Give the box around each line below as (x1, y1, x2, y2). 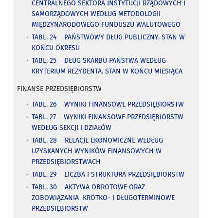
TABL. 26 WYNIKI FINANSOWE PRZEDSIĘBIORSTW (32, 100, 184, 109)
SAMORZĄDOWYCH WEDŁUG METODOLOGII (32, 9, 161, 18)
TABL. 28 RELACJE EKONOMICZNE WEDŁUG (32, 136, 163, 145)
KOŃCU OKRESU (32, 43, 80, 52)
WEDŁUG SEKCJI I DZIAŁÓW (32, 123, 112, 132)
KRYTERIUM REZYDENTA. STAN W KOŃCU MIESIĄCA (32, 67, 183, 75)
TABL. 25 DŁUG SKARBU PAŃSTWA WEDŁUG (32, 56, 166, 65)
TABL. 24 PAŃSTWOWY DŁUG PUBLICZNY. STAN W (32, 33, 185, 41)
